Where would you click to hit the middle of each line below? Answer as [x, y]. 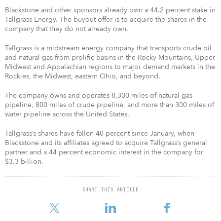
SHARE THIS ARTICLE [110, 189]
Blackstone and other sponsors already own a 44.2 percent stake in [110, 10]
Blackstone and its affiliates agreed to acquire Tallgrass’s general [106, 143]
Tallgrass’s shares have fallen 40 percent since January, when [100, 133]
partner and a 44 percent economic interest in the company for [104, 152]
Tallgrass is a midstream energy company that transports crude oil [108, 48]
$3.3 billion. [24, 161]
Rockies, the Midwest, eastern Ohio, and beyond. [83, 76]
